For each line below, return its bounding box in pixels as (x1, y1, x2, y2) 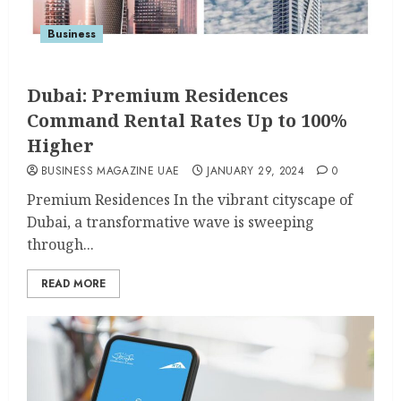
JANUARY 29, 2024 (207, 163, 305, 179)
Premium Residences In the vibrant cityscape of (27, 190, 353, 209)
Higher (27, 133, 94, 158)
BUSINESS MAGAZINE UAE (41, 163, 180, 179)
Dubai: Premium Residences (27, 83, 288, 107)
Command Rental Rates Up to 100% (27, 108, 347, 132)
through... (27, 235, 94, 254)
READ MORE (41, 276, 106, 292)
